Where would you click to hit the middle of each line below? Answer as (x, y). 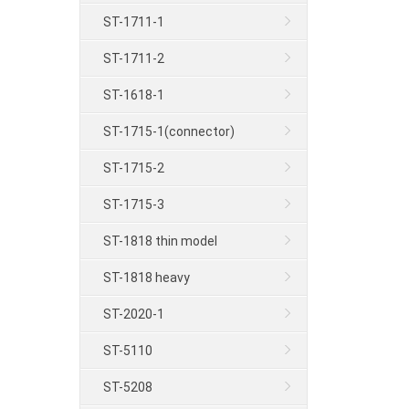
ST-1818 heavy (147, 278)
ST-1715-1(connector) (169, 131)
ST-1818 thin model (160, 241)
